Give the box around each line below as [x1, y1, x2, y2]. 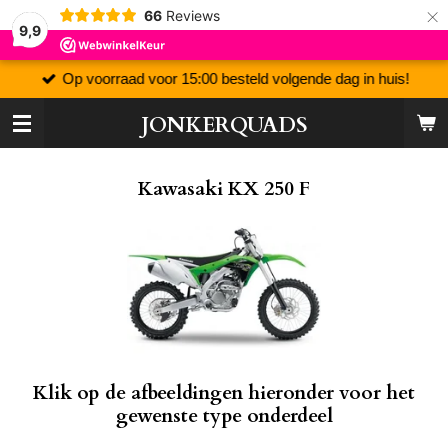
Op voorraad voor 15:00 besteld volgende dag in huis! [62, 69, 410, 87]
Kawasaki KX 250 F [138, 176, 310, 202]
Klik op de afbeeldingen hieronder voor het [33, 380, 415, 407]
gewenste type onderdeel [115, 403, 333, 430]
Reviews [165, 6, 220, 24]
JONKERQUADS [140, 111, 308, 140]
